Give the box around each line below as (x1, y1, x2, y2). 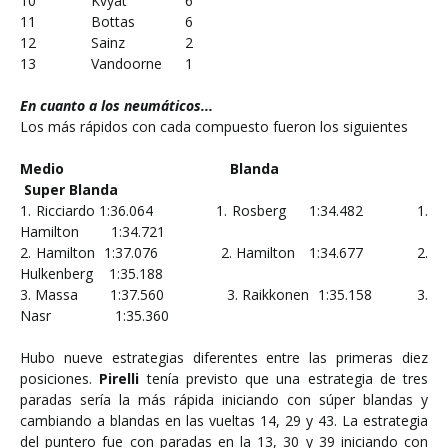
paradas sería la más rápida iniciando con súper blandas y (20, 390, 428, 409)
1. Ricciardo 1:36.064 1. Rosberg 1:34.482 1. (20, 201, 428, 220)
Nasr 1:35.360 (20, 306, 169, 325)
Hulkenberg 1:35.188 (20, 264, 163, 283)
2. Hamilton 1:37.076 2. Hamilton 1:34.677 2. (20, 243, 428, 262)
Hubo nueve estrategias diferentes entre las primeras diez (20, 348, 428, 367)
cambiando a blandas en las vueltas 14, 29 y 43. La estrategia (20, 411, 428, 430)
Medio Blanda (20, 159, 428, 178)
